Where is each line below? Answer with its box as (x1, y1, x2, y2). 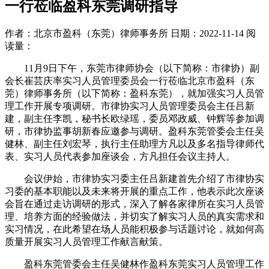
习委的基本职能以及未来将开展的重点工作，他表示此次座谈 (5, 186, 264, 196)
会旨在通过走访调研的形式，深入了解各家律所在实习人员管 (5, 198, 264, 209)
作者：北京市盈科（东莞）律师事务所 (5, 28, 168, 38)
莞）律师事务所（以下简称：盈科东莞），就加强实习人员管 (5, 88, 264, 98)
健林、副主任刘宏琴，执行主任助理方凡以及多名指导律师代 (5, 138, 264, 149)
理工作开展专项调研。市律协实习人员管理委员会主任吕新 (5, 100, 255, 111)
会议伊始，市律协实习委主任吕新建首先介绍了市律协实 (24, 173, 264, 184)
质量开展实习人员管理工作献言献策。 (5, 236, 168, 247)
